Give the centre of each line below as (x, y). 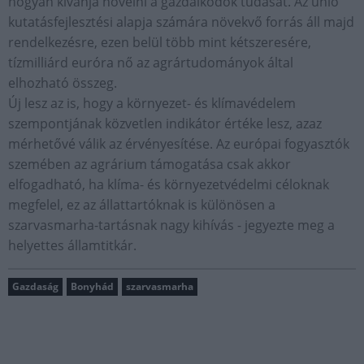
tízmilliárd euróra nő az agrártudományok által (151, 63)
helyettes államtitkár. (74, 245)
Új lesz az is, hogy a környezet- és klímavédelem (152, 103)
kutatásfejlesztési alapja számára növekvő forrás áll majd (181, 22)
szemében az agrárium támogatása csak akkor (149, 164)
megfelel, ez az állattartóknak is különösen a (142, 205)
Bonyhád (92, 286)
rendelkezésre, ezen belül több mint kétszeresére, (160, 42)
